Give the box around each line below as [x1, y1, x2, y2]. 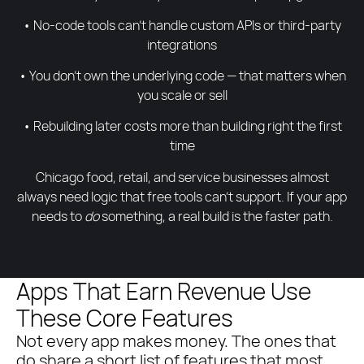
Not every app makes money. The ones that [16, 330, 336, 353]
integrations [147, 35, 217, 54]
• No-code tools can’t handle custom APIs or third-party [23, 15, 341, 34]
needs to [31, 206, 84, 225]
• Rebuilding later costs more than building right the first [22, 117, 342, 136]
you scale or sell [136, 86, 227, 105]
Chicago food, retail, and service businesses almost [35, 167, 329, 186]
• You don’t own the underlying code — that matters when [18, 67, 346, 85]
